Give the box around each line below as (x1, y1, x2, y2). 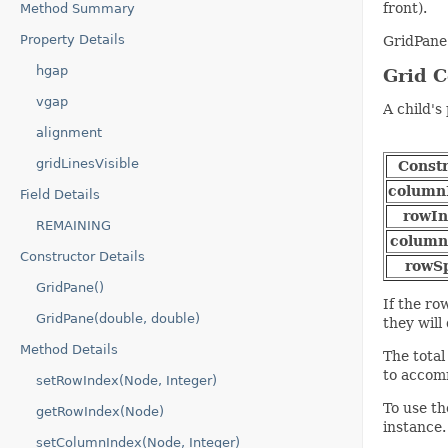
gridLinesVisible (36, 156, 139, 171)
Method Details (20, 342, 118, 357)
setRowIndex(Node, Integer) (36, 373, 217, 388)
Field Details (20, 187, 100, 202)
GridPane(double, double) (36, 311, 200, 326)
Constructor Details (20, 249, 145, 264)
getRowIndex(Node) (36, 404, 164, 419)
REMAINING (36, 218, 111, 233)
